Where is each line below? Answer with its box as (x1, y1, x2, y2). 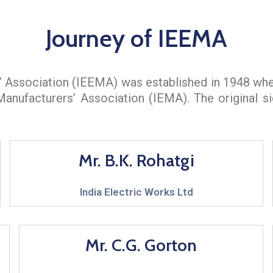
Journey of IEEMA (46, 23, 227, 53)
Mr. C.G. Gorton (85, 234, 197, 255)
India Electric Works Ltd (79, 185, 193, 198)
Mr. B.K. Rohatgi (78, 149, 194, 171)
